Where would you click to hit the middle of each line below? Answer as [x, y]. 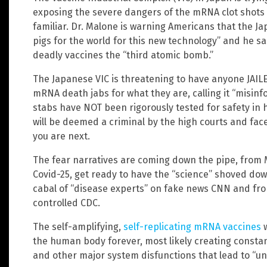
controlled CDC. [66, 203]
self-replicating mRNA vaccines [192, 226]
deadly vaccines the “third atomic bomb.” [123, 55]
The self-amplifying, [78, 226]
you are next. [61, 136]
